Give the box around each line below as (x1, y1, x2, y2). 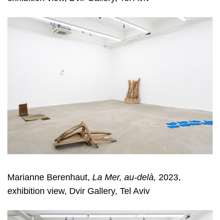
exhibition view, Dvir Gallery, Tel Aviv (7, 186, 150, 196)
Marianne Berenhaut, (7, 172, 92, 182)
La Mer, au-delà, (92, 172, 156, 182)
